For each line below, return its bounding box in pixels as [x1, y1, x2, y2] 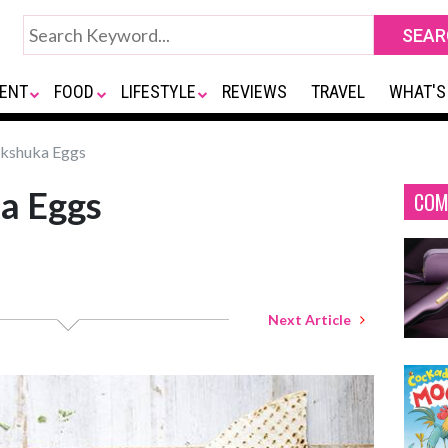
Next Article [268, 311, 360, 328]
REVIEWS [222, 81, 288, 102]
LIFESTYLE [120, 81, 196, 102]
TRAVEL [311, 81, 366, 102]
